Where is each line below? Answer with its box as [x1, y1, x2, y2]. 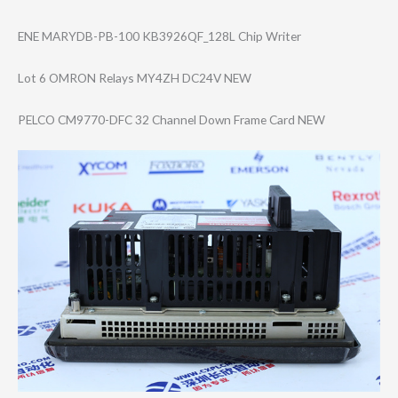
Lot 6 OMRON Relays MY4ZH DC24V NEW [18, 70, 251, 86]
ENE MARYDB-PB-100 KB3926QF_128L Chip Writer [18, 28, 301, 44]
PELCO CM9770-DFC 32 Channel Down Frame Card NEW [18, 112, 325, 128]
